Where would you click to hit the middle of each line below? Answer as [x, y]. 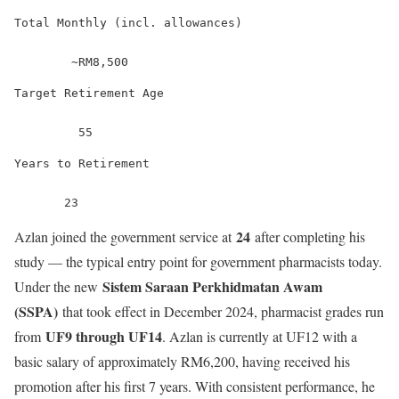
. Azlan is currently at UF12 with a [260, 337]
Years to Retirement [82, 164]
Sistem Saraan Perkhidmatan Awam [212, 287]
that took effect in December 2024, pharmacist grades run [221, 312]
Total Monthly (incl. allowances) [128, 23]
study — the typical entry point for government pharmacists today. [198, 262]
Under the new [58, 287]
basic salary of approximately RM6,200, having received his [182, 362]
